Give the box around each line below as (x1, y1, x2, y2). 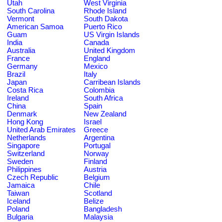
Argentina (84, 133, 114, 142)
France (7, 54, 30, 62)
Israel (84, 117, 102, 126)
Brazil (7, 70, 25, 78)
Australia (7, 46, 35, 55)
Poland (7, 205, 29, 213)
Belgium (84, 173, 110, 181)
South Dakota (84, 14, 128, 23)
